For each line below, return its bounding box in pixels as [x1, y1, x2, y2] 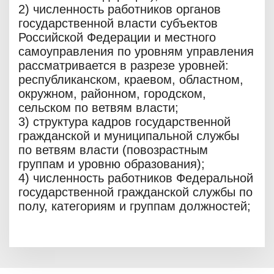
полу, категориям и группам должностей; [18, 199, 251, 213]
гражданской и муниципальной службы [18, 129, 239, 143]
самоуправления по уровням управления [18, 45, 254, 59]
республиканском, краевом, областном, [18, 73, 243, 87]
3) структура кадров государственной [18, 115, 231, 129]
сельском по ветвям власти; [18, 101, 179, 115]
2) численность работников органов [18, 2, 221, 17]
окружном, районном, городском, [18, 87, 206, 101]
